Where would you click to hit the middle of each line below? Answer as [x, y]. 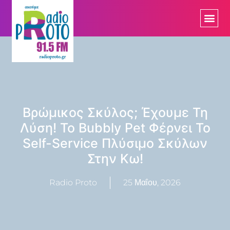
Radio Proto [73, 182]
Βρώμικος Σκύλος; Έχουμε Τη [115, 112]
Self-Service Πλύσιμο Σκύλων [115, 143]
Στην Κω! [115, 158]
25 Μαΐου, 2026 [152, 182]
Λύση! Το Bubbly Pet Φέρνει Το [115, 128]
